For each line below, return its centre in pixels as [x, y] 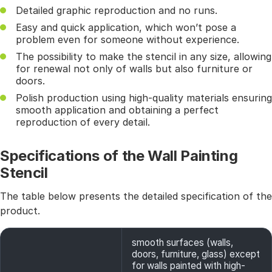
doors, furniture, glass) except [196, 254]
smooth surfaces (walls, [182, 243]
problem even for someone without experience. [127, 39]
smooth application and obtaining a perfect [117, 110]
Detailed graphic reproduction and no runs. [117, 10]
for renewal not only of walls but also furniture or [134, 69]
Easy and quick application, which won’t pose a [126, 27]
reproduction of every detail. [83, 122]
